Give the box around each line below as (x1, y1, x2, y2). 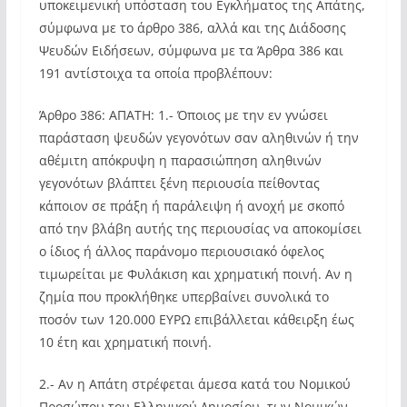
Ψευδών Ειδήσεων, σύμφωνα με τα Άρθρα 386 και (38, 42, 343, 59)
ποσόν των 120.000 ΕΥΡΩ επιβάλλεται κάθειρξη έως (38, 311, 354, 328)
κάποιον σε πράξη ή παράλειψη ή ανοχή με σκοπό (38, 197, 344, 214)
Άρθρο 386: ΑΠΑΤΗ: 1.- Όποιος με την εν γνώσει (38, 106, 328, 124)
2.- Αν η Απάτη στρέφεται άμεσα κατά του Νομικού (38, 375, 351, 392)
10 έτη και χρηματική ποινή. (38, 333, 212, 351)
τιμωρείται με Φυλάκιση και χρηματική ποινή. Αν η (38, 265, 352, 283)
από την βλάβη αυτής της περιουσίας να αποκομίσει (38, 220, 362, 237)
